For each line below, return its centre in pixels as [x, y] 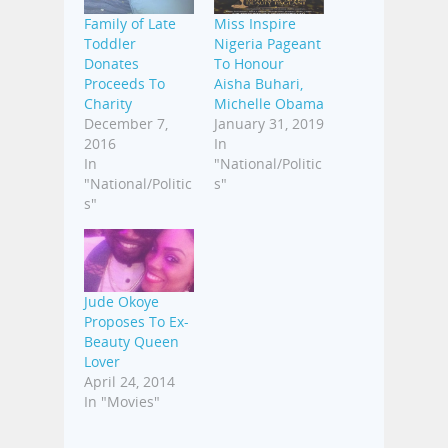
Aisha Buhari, [258, 84]
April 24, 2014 [129, 381]
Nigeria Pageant [267, 44]
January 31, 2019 [269, 124]
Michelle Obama [269, 104]
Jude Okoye [121, 301]
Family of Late [130, 24]
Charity [108, 104]
